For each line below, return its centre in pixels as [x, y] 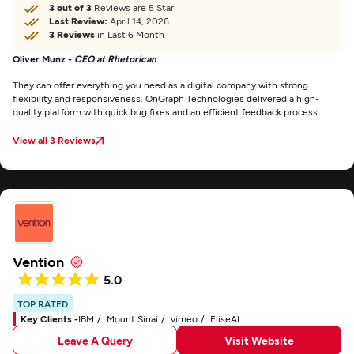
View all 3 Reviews [54, 140]
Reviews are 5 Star [133, 7]
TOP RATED [43, 303]
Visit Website [259, 340]
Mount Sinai [132, 318]
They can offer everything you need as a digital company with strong [160, 85]
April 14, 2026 [138, 21]
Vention [38, 262]
